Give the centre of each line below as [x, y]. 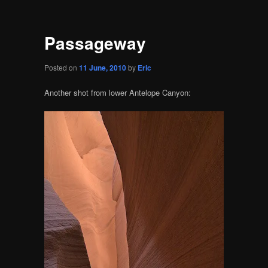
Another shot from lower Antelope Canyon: [117, 92]
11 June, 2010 [102, 68]
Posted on [61, 68]
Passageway [95, 42]
